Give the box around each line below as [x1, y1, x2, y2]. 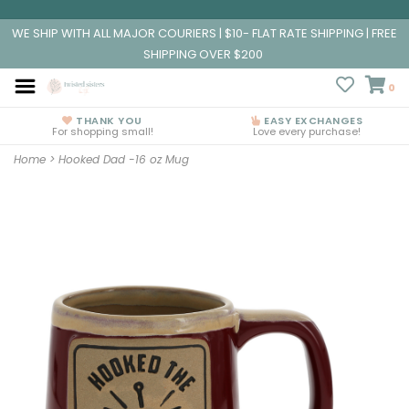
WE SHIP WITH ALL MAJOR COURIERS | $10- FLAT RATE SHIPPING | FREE [12, 25, 397, 42]
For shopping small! [51, 124, 153, 139]
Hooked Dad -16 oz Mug [58, 152, 189, 167]
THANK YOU [72, 113, 142, 128]
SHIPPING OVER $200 [143, 46, 266, 63]
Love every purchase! [253, 124, 361, 139]
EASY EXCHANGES [260, 113, 362, 128]
